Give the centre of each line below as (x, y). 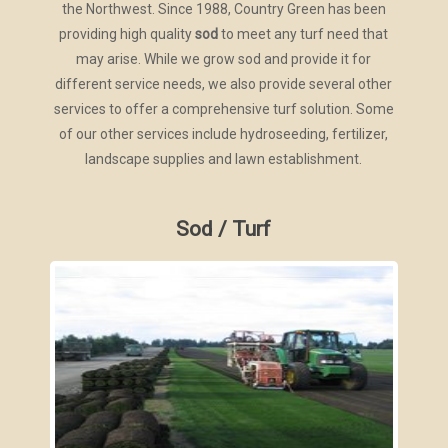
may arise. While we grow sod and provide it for (224, 59)
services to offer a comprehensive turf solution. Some (223, 109)
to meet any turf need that (303, 34)
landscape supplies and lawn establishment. (224, 159)
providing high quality (127, 34)
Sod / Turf (224, 228)
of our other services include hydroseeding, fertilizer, (224, 134)
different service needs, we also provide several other (224, 84)
